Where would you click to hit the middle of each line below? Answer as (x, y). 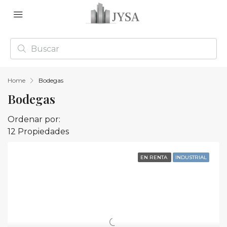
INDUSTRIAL (191, 157)
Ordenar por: (34, 119)
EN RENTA (155, 157)
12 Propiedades (38, 131)
